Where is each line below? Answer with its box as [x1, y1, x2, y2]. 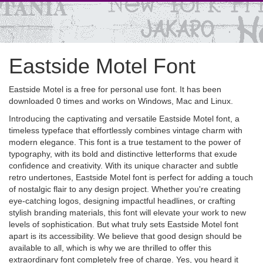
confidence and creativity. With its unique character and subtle [9, 161, 238, 170]
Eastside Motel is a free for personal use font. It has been [9, 85, 221, 94]
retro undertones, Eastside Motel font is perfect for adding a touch [9, 173, 253, 182]
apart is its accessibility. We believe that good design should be [9, 231, 242, 241]
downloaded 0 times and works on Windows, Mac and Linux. [9, 96, 233, 106]
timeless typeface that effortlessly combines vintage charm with [9, 126, 242, 135]
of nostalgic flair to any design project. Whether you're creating [9, 184, 241, 194]
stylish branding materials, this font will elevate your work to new [9, 208, 246, 217]
